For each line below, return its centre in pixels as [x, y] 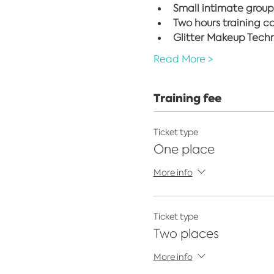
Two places [186, 233]
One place [184, 149]
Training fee [187, 98]
